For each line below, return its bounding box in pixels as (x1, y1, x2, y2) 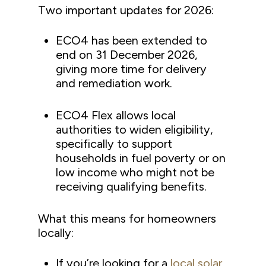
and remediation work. (56, 75, 176, 90)
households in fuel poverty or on (56, 150, 226, 165)
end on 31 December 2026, (56, 47, 198, 62)
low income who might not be (56, 164, 215, 179)
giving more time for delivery (56, 61, 207, 76)
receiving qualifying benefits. (56, 179, 210, 194)
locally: (38, 225, 74, 240)
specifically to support (56, 136, 173, 151)
